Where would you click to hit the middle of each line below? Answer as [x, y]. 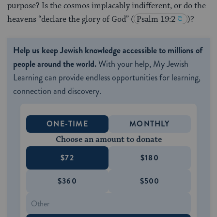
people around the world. [55, 64]
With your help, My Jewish [142, 64]
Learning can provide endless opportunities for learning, [107, 78]
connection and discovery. [57, 91]
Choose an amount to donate [108, 140]
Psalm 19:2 [156, 20]
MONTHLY [150, 124]
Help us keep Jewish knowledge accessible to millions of [108, 51]
